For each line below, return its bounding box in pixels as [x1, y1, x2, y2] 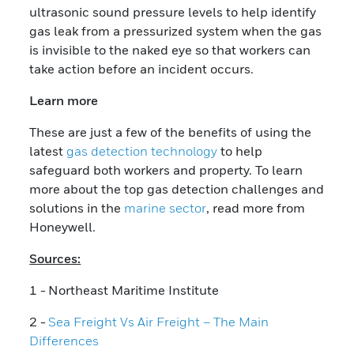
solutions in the [29, 199, 125, 216]
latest [29, 142, 67, 159]
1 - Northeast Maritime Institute [29, 281, 220, 298]
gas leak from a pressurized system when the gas [29, 22, 322, 39]
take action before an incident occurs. [29, 60, 254, 77]
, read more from [206, 199, 306, 216]
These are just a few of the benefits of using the [29, 123, 312, 140]
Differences [29, 332, 100, 348]
